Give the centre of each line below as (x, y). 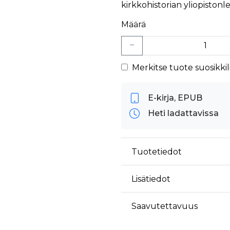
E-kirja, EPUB (175, 98)
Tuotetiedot (157, 151)
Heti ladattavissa (183, 113)
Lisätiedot (151, 179)
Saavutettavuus (165, 206)
